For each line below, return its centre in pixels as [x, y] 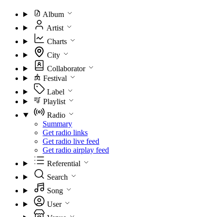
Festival [56, 78]
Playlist [55, 101]
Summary [57, 124]
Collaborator [67, 69]
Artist [56, 28]
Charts [58, 41]
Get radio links [65, 132]
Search [58, 177]
